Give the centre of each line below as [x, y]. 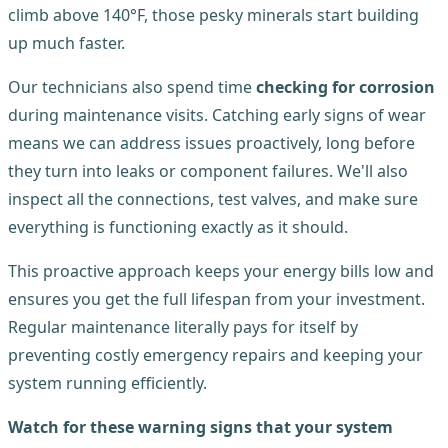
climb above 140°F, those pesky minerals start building [213, 15]
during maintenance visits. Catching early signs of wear [217, 115]
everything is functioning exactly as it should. [178, 227]
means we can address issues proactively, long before [211, 143]
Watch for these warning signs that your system [200, 427]
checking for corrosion [345, 87]
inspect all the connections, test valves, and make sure [213, 199]
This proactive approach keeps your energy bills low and [221, 271]
